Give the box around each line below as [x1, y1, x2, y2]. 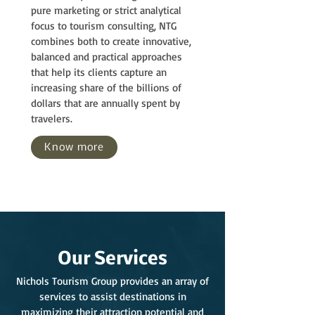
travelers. [31, 112, 72, 125]
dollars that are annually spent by [31, 96, 180, 110]
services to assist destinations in [39, 290, 186, 303]
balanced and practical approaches [31, 50, 182, 63]
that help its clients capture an [31, 65, 167, 79]
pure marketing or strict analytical [31, 4, 181, 17]
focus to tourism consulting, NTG [31, 19, 176, 32]
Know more [44, 141, 104, 153]
